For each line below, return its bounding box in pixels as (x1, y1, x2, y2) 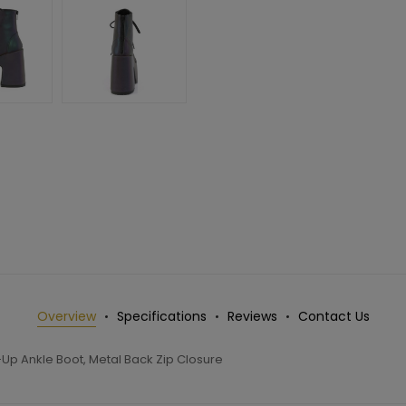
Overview (36, 307, 96, 326)
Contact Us (297, 307, 370, 326)
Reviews (227, 307, 277, 326)
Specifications (116, 307, 207, 326)
